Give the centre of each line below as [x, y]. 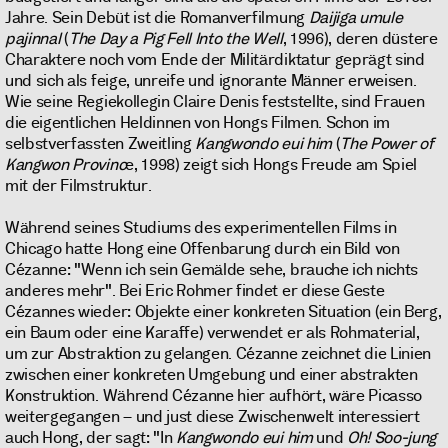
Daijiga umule [355, 18]
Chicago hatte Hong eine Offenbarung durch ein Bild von [202, 249]
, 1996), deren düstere [360, 39]
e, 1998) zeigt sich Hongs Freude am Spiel [271, 165]
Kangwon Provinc [65, 165]
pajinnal [33, 39]
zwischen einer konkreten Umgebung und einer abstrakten [211, 375]
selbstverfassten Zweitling [100, 144]
